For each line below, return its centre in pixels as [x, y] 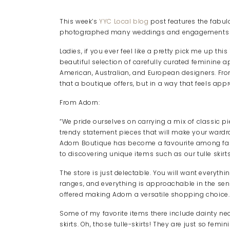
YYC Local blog [124, 21]
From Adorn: [80, 102]
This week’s [80, 21]
